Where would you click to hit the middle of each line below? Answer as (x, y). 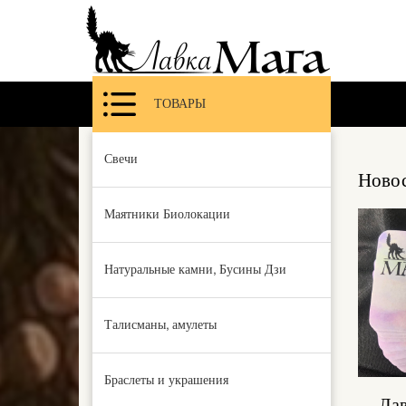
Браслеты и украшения (166, 380)
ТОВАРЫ (180, 104)
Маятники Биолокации (167, 214)
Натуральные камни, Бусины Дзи (195, 270)
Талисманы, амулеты (160, 325)
